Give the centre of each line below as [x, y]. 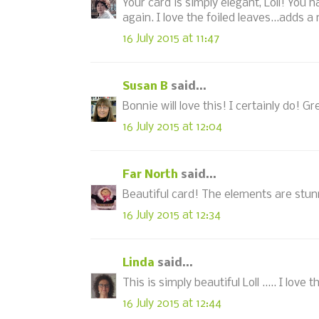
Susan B [145, 86]
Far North [150, 174]
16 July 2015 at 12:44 [172, 303]
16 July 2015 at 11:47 [171, 38]
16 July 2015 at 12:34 [172, 215]
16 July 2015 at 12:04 [172, 127]
